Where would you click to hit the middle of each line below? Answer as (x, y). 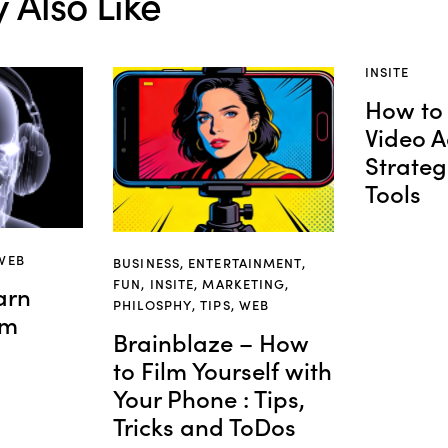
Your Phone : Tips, (209, 397)
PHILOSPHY (153, 305)
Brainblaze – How (211, 341)
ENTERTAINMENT (245, 263)
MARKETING (244, 284)
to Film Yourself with (223, 369)
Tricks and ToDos (205, 425)
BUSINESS (146, 263)
